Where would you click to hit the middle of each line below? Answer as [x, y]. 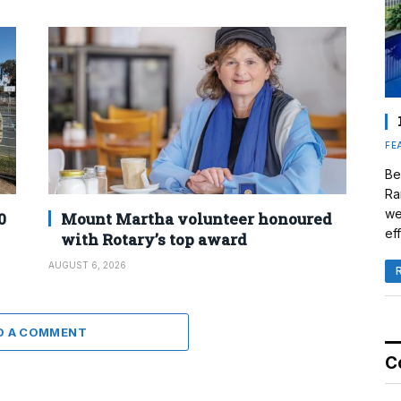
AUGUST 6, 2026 [87, 264]
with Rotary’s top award [154, 239]
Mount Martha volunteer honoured [196, 218]
